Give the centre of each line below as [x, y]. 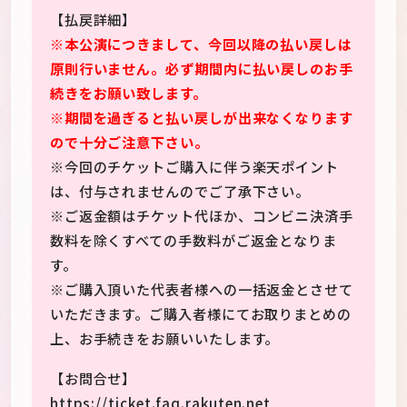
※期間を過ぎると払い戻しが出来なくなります [201, 118]
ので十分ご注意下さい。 [129, 142]
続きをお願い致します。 [128, 93]
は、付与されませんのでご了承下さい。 [180, 191]
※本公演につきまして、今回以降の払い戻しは [201, 44]
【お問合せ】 [93, 377]
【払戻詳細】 [93, 20]
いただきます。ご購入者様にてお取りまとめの [200, 314]
